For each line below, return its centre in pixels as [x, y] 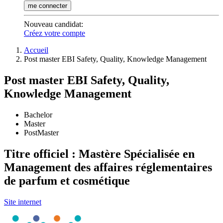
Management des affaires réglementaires [108, 167]
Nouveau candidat [53, 24]
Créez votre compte [55, 33]
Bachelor [38, 114]
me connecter [48, 6]
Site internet [23, 202]
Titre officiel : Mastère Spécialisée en [99, 154]
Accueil [36, 50]
